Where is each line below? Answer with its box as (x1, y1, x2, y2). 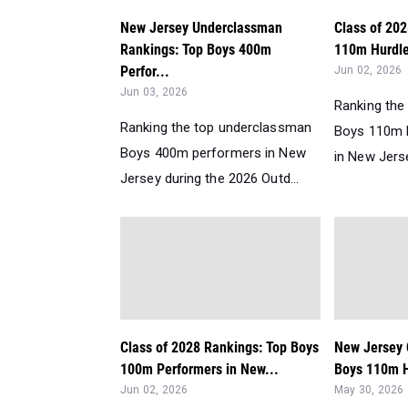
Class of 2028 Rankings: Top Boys (120, 339, 319, 356)
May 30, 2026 (334, 383, 404, 396)
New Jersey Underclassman (120, 19, 282, 36)
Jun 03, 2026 (120, 86, 189, 98)
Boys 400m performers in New (120, 145, 306, 161)
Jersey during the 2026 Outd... (120, 170, 300, 187)
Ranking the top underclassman (120, 119, 311, 136)
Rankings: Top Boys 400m (120, 41, 271, 58)
